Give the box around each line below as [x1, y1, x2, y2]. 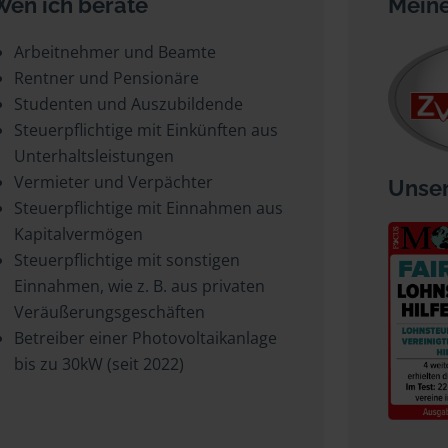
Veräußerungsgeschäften [14, 301, 205, 323]
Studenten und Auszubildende [14, 93, 243, 115]
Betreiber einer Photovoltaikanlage [14, 327, 277, 349]
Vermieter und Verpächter [14, 171, 213, 193]
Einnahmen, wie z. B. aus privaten [14, 275, 265, 297]
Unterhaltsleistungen [14, 145, 174, 167]
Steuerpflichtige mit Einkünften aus [14, 119, 278, 141]
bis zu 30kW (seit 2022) [14, 353, 184, 375]
